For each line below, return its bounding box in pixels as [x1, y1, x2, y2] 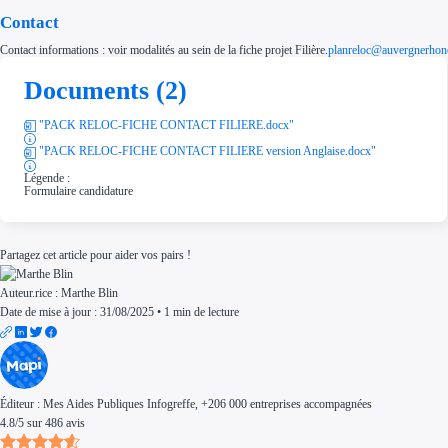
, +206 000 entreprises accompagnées [195, 396, 372, 411]
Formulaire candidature [24, 183, 134, 198]
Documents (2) [24, 75, 188, 105]
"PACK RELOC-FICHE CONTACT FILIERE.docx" [39, 117, 295, 132]
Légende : [24, 170, 71, 185]
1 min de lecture [164, 304, 239, 319]
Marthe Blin [61, 285, 118, 300]
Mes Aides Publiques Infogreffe [43, 396, 195, 411]
